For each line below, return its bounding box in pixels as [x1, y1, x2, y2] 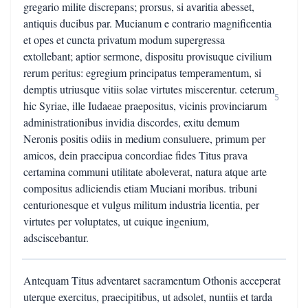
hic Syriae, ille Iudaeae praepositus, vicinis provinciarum [23, 98, 267, 113]
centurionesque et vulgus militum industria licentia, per [23, 197, 259, 212]
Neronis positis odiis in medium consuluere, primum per [23, 131, 265, 146]
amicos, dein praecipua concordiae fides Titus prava [23, 148, 247, 162]
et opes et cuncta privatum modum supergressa [23, 32, 225, 47]
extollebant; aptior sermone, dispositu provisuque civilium [23, 49, 272, 63]
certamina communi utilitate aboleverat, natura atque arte [23, 164, 267, 179]
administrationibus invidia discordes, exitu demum [23, 115, 239, 129]
